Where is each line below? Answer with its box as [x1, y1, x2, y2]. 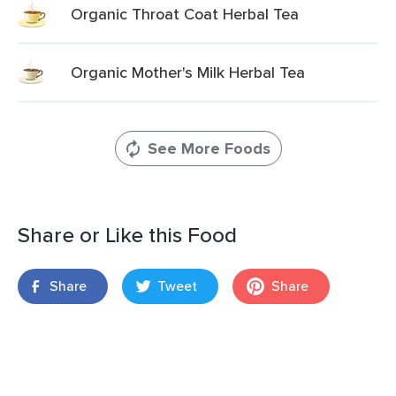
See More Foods [147, 137, 270, 160]
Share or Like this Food [18, 219, 237, 250]
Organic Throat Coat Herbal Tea [71, 3, 299, 25]
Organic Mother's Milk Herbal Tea [71, 61, 305, 83]
